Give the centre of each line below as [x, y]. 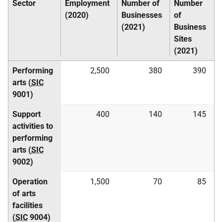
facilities [28, 205]
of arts [24, 194]
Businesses [142, 15]
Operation [30, 182]
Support [27, 114]
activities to [33, 126]
